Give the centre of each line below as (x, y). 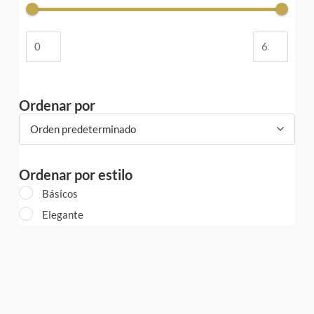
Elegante (49, 214)
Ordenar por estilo (62, 174)
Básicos (46, 193)
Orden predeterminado (69, 129)
